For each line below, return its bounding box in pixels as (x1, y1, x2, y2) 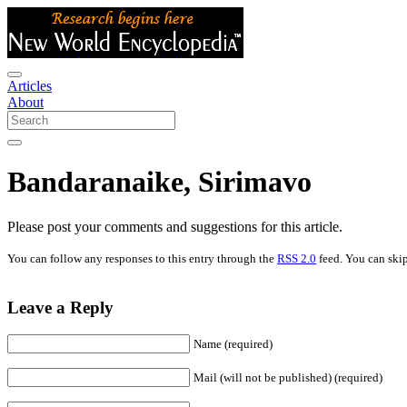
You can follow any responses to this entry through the (7, 251, 277, 265)
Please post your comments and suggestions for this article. (7, 218, 342, 234)
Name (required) (194, 337, 273, 352)
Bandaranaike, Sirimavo (7, 165, 312, 199)
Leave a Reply (7, 297, 114, 317)
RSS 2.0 (277, 251, 316, 265)
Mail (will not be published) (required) (194, 371, 382, 385)
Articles (7, 78, 52, 94)
